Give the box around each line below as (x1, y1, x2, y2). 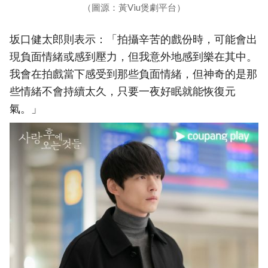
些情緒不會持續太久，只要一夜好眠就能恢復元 (10, 84, 236, 98)
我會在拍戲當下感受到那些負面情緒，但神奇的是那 (10, 67, 257, 80)
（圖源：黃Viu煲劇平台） (83, 1, 185, 13)
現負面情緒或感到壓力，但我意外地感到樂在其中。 (10, 50, 257, 63)
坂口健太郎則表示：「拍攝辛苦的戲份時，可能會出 (10, 32, 257, 45)
